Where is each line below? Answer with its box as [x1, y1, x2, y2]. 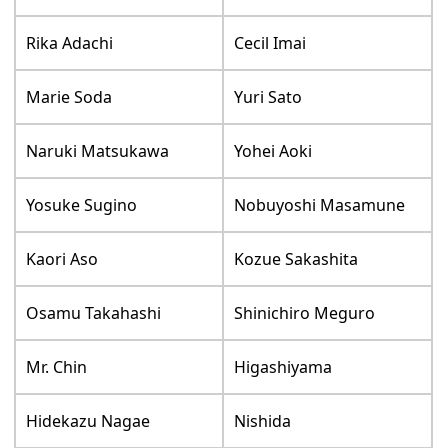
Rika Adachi [26, 31, 114, 54]
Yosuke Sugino [26, 193, 138, 216]
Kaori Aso [26, 247, 99, 270]
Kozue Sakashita [234, 247, 359, 270]
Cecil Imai [234, 31, 307, 54]
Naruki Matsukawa [26, 139, 170, 162]
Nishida [234, 409, 292, 432]
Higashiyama [234, 355, 333, 378]
